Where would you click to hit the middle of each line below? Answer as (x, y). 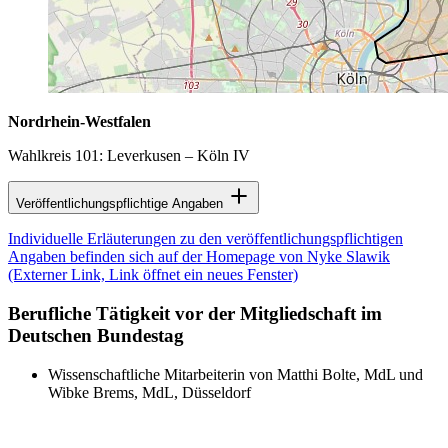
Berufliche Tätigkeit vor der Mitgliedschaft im (195, 314)
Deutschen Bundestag (96, 336)
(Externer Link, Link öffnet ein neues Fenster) (153, 275)
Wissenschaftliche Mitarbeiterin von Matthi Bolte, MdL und (235, 374)
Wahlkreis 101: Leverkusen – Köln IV (129, 156)
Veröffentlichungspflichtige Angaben (121, 204)
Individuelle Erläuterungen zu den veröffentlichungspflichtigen (205, 239)
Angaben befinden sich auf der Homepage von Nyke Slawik (199, 257)
